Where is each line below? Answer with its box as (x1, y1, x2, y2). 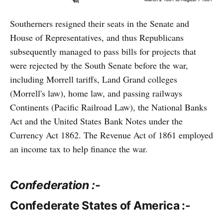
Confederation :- (10, 178, 101, 192)
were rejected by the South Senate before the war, (10, 59, 188, 71)
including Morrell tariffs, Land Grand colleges (10, 73, 177, 85)
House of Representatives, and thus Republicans (10, 31, 184, 43)
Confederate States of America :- (10, 198, 191, 213)
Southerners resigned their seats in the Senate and (10, 17, 189, 29)
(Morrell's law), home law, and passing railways (10, 87, 182, 99)
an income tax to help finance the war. (10, 142, 148, 155)
